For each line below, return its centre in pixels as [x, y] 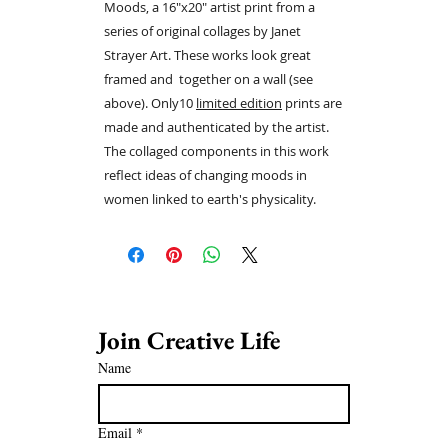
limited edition [239, 103]
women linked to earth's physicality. [211, 199]
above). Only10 [150, 103]
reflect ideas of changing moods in [205, 175]
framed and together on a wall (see [208, 79]
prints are [312, 103]
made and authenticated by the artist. [216, 127]
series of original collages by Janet [202, 31]
